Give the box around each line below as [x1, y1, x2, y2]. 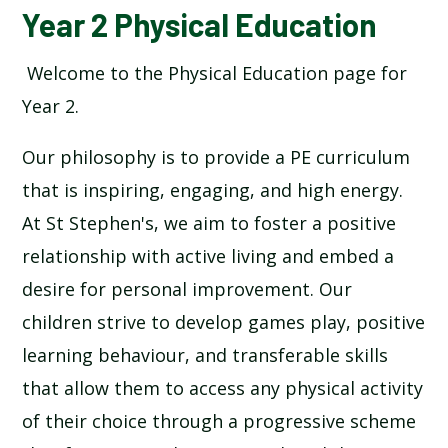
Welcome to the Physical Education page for [22, 61, 408, 86]
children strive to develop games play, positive [22, 310, 426, 335]
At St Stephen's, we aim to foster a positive [22, 211, 397, 236]
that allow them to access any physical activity [22, 376, 424, 401]
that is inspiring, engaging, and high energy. [22, 178, 404, 203]
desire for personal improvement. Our [22, 277, 353, 302]
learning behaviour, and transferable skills [22, 343, 389, 368]
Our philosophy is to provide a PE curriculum [22, 145, 411, 170]
